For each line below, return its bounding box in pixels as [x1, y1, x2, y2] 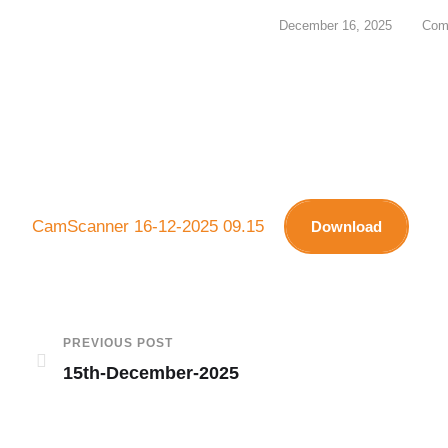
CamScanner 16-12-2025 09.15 [32, 216, 264, 236]
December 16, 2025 [278, 18, 392, 33]
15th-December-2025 [63, 363, 239, 383]
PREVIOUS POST [63, 336, 173, 350]
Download [311, 218, 382, 235]
